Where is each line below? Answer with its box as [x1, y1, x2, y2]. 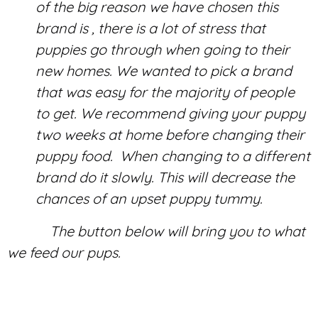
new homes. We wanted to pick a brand [35, 61, 292, 79]
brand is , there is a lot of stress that [35, 18, 265, 37]
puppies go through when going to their [35, 40, 290, 58]
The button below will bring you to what [7, 221, 305, 240]
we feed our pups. [7, 243, 121, 261]
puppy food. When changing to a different [35, 146, 310, 165]
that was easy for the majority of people [35, 82, 295, 101]
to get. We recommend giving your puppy [35, 104, 305, 122]
